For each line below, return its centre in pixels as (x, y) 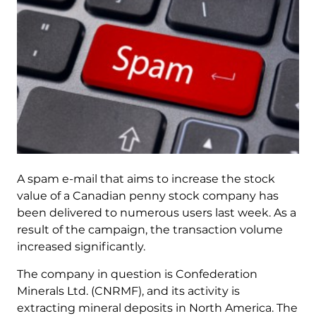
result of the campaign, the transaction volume (150, 230)
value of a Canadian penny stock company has (147, 196)
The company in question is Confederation (137, 274)
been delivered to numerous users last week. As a (156, 213)
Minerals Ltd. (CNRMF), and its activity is (128, 291)
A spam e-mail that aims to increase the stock (146, 179)
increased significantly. (81, 247)
